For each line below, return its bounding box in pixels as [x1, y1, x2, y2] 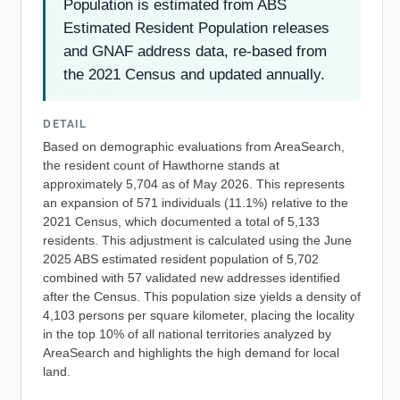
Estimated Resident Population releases [63, 19, 329, 37]
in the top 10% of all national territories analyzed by [43, 328, 331, 342]
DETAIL [43, 117, 87, 130]
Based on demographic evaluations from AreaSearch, [43, 140, 345, 154]
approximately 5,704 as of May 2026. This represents [43, 178, 345, 192]
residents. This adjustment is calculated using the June [43, 234, 352, 248]
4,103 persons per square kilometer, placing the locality [43, 309, 354, 323]
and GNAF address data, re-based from [63, 42, 327, 60]
